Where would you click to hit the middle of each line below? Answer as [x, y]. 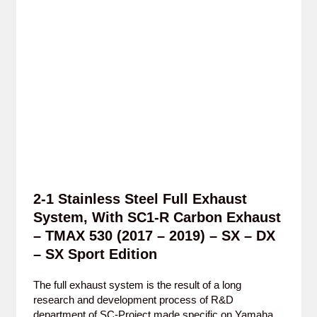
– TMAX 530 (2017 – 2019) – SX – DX [154, 236]
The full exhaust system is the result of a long [137, 285]
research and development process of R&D [133, 300]
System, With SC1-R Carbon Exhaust [157, 217]
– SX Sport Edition [95, 254]
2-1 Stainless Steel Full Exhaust [140, 199]
